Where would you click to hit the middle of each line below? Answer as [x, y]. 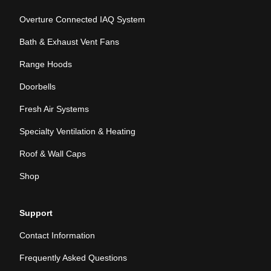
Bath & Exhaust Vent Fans [69, 42]
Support [36, 213]
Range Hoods [46, 64]
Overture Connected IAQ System [82, 19]
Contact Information [57, 235]
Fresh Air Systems [54, 109]
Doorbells [38, 87]
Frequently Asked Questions [73, 258]
